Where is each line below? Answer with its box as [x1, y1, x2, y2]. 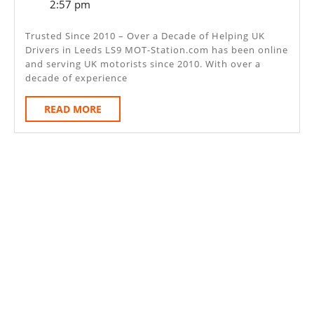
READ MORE [44, 102, 102, 116]
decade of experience [25, 71, 128, 84]
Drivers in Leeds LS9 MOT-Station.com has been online [25, 43, 288, 56]
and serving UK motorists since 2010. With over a [25, 57, 261, 70]
